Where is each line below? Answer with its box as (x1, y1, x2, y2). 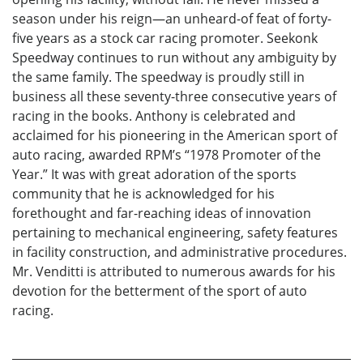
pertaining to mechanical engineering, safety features (12, 223, 338, 241)
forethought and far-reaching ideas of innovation (12, 203, 311, 222)
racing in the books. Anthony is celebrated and (12, 106, 296, 125)
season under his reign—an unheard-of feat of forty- (12, 9, 331, 28)
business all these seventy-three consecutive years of (12, 87, 336, 105)
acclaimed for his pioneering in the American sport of (12, 126, 337, 144)
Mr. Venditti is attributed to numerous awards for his (12, 262, 335, 280)
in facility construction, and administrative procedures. (12, 242, 347, 261)
